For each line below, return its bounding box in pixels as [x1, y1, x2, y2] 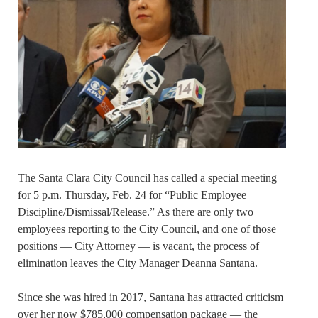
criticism [246, 290, 283, 303]
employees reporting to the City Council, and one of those [18, 222, 276, 235]
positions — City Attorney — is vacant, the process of [18, 239, 259, 252]
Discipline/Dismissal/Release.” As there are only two [18, 205, 253, 218]
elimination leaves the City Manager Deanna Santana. [18, 256, 261, 269]
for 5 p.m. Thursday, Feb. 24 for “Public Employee [18, 188, 246, 201]
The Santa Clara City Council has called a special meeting [18, 171, 277, 184]
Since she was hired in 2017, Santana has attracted [18, 290, 246, 303]
